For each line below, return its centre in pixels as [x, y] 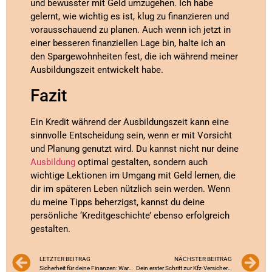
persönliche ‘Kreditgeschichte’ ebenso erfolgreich [130, 215]
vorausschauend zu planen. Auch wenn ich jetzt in [131, 30]
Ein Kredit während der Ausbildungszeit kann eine [130, 122]
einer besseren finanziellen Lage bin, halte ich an [128, 43]
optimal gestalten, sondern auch [141, 162]
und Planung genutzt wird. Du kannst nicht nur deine [134, 148]
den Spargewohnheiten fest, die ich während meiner [134, 57]
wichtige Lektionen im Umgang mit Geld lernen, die [133, 175]
